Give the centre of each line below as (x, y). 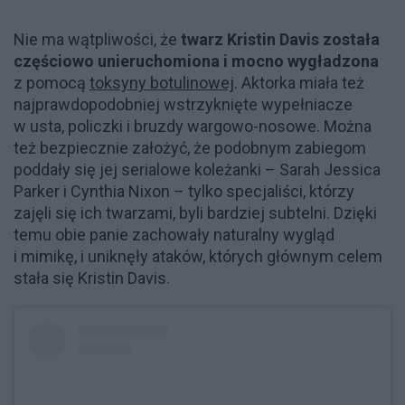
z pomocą (52, 83)
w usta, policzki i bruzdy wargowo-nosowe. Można (193, 127)
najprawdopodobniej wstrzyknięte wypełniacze (183, 105)
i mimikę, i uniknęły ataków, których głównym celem (198, 257)
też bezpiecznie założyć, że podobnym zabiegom (190, 148)
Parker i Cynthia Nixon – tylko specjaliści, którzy (184, 192)
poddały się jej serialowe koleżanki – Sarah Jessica (197, 170)
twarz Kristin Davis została (280, 40)
